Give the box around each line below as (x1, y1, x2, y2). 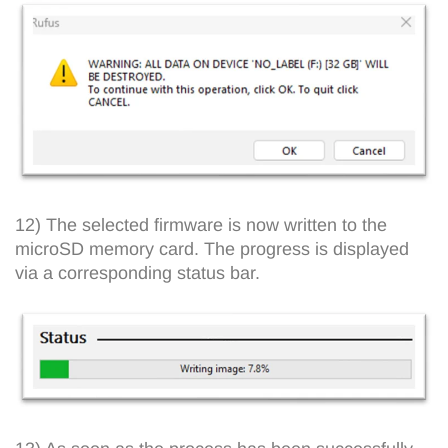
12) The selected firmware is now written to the (15, 214, 387, 235)
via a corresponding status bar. (15, 262, 260, 283)
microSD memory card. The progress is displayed (15, 238, 409, 259)
